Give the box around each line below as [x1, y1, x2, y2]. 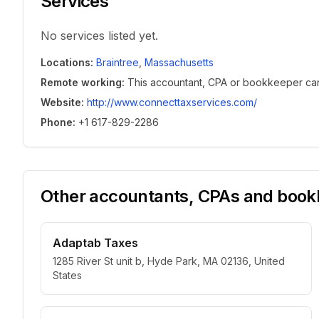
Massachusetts [145, 56, 214, 68]
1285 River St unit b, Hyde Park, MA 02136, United [53, 255, 285, 267]
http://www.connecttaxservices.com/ [87, 96, 257, 108]
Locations [41, 56, 90, 68]
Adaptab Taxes [53, 236, 138, 250]
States [53, 269, 82, 281]
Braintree [96, 56, 139, 68]
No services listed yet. [41, 28, 158, 43]
